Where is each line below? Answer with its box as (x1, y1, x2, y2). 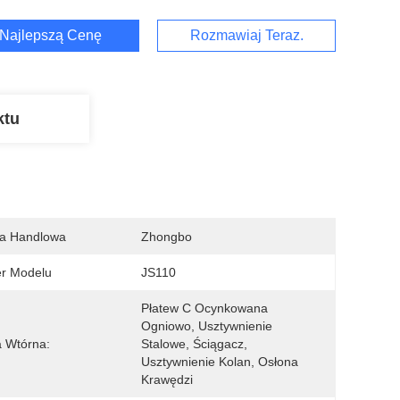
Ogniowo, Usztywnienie (141, 319, 272, 333)
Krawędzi (141, 372, 193, 387)
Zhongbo (141, 229, 192, 244)
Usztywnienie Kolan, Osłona (141, 354, 298, 369)
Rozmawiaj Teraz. (189, 28, 304, 43)
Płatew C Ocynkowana (141, 301, 268, 315)
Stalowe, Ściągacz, (141, 337, 247, 351)
